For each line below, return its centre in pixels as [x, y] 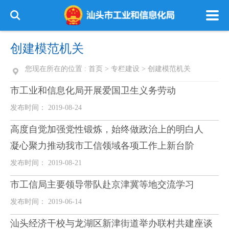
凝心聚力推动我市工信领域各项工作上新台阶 [102, 146]
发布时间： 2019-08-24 [46, 108]
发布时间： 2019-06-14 [46, 202]
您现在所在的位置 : [57, 69]
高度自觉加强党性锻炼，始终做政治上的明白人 [111, 129]
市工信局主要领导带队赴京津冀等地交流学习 [104, 185]
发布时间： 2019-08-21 [46, 163]
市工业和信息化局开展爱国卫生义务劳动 [93, 90]
